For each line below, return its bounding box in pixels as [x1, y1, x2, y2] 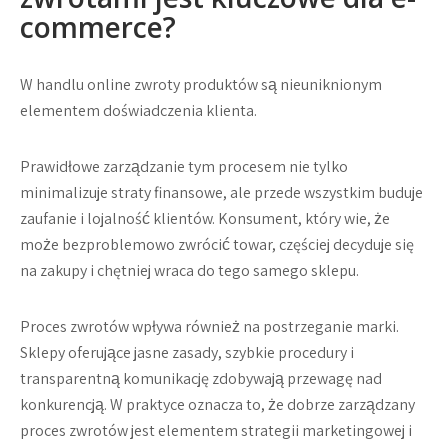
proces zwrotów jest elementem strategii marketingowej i [20, 420, 412, 441]
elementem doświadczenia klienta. [20, 100, 257, 121]
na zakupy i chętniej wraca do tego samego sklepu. [20, 260, 359, 281]
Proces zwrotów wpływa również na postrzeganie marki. [20, 316, 399, 337]
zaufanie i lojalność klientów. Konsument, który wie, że [20, 208, 390, 229]
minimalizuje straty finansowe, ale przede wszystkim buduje [20, 182, 423, 203]
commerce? [20, 8, 176, 46]
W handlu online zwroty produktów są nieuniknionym [20, 74, 382, 95]
